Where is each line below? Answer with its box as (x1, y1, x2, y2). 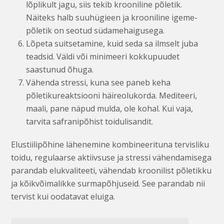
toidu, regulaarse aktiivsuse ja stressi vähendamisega (11, 151, 212, 163)
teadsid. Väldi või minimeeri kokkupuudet (26, 50, 180, 62)
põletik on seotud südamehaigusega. (26, 24, 165, 36)
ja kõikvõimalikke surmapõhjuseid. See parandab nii (11, 177, 205, 189)
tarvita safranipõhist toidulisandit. (26, 115, 153, 127)
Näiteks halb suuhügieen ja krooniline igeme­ (26, 11, 198, 23)
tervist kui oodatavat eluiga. (11, 190, 115, 202)
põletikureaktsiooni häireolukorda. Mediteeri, (26, 89, 197, 101)
